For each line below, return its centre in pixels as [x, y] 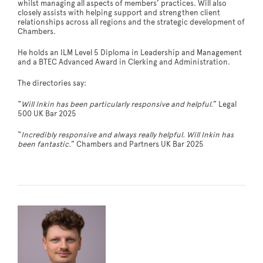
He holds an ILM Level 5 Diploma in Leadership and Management [130, 53]
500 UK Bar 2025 [47, 114]
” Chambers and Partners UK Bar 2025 [137, 144]
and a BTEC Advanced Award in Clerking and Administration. [124, 62]
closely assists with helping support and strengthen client [119, 13]
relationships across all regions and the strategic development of [131, 22]
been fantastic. [44, 144]
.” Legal [224, 104]
